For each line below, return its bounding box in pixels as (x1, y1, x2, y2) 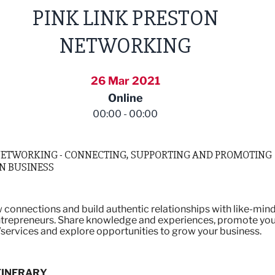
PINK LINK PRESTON (32, 5, 219, 32)
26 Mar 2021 (90, 74, 160, 87)
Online (107, 91, 143, 104)
